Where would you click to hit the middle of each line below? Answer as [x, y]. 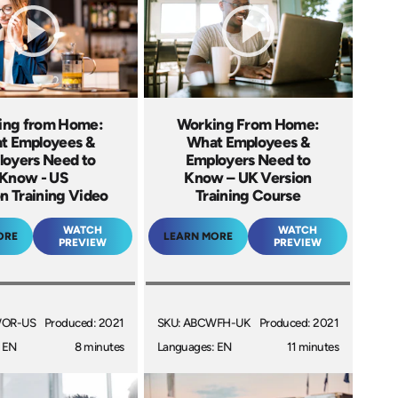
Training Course [248, 195]
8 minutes [99, 347]
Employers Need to [248, 159]
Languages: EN [194, 347]
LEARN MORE [198, 236]
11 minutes [313, 347]
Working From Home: [248, 124]
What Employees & [248, 142]
